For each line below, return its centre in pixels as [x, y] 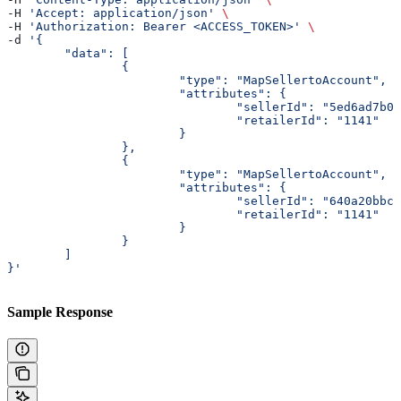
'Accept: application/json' [122, 13]
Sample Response [60, 312]
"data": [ [97, 54]
